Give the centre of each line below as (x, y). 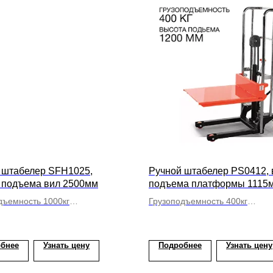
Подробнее (180, 245)
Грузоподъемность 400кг (198, 201)
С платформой (179, 214)
